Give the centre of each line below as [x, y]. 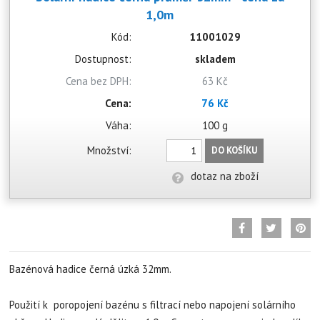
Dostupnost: [104, 59]
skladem [215, 59]
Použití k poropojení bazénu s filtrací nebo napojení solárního [153, 305]
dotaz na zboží [224, 176]
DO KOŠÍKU [235, 151]
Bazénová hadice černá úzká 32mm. [91, 269]
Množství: [110, 151]
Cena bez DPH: [99, 81]
